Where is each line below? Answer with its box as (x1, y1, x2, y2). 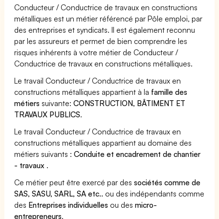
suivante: (40, 98, 74, 108)
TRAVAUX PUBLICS (14, 109, 81, 119)
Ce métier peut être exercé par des (14, 177, 134, 187)
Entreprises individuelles (28, 199, 109, 210)
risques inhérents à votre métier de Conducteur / (14, 47, 178, 57)
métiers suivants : (14, 149, 74, 159)
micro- (135, 199, 157, 210)
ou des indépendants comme (103, 188, 205, 198)
